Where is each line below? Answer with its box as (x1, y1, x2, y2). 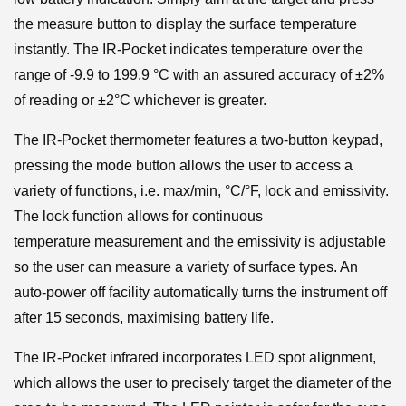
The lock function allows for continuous (14, 208, 263, 225)
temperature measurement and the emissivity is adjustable (14, 234, 386, 250)
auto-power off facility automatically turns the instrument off (14, 285, 387, 301)
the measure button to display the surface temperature (14, 16, 357, 33)
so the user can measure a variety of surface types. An (14, 259, 358, 275)
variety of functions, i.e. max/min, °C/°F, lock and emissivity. (14, 183, 389, 199)
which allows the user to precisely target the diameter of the (14, 375, 391, 391)
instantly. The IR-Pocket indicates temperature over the (14, 42, 363, 58)
